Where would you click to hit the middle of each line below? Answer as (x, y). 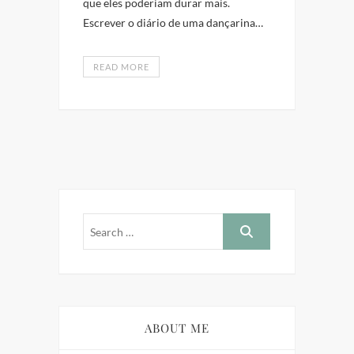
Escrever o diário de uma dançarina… (173, 23)
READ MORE (121, 67)
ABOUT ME (177, 328)
